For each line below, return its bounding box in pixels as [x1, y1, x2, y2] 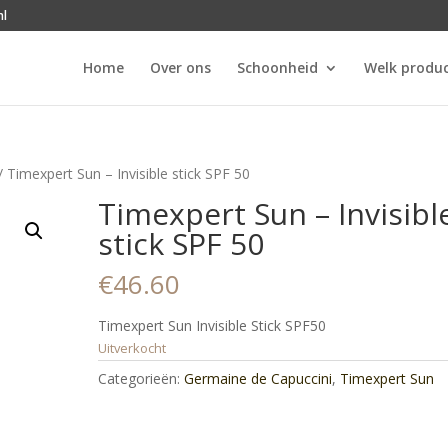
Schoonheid [236, 58, 318, 77]
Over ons [149, 58, 211, 77]
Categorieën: [98, 369, 185, 388]
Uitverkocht [98, 339, 167, 357]
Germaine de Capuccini [184, 369, 333, 388]
